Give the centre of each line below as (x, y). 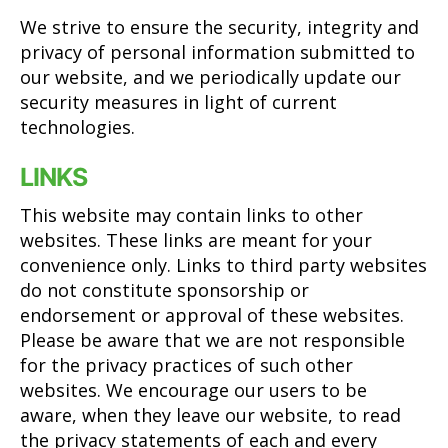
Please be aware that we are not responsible (212, 340)
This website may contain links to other (191, 215)
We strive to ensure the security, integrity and (219, 26)
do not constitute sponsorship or (164, 290)
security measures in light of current (178, 101)
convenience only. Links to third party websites (223, 265)
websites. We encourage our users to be (193, 390)
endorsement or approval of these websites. (212, 315)
